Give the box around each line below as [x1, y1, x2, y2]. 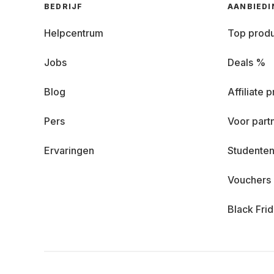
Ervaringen [44, 144, 94, 157]
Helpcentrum [44, 27, 103, 39]
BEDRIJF [44, 2, 83, 11]
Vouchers [228, 174, 271, 186]
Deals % [228, 56, 265, 68]
